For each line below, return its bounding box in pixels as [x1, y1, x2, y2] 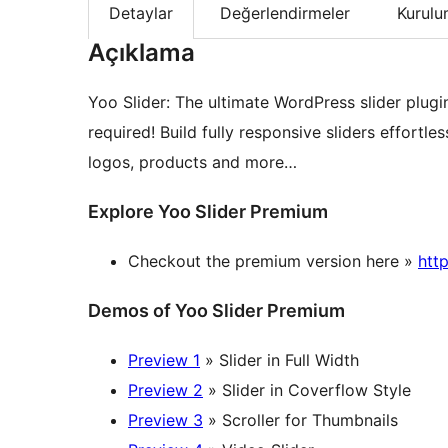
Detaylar [109, 3, 173, 24]
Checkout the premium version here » [128, 251, 418, 272]
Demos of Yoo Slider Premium [88, 300, 345, 322]
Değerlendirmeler [220, 3, 350, 24]
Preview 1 [128, 350, 200, 371]
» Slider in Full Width [200, 350, 359, 371]
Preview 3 [128, 410, 203, 431]
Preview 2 [128, 380, 203, 401]
